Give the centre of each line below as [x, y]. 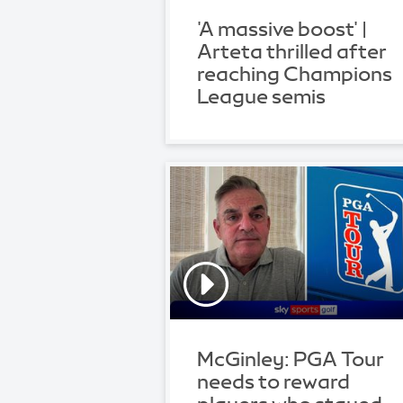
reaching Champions [295, 73]
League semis [261, 96]
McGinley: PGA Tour [291, 359]
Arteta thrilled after [292, 51]
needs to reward [273, 382]
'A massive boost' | [282, 28]
